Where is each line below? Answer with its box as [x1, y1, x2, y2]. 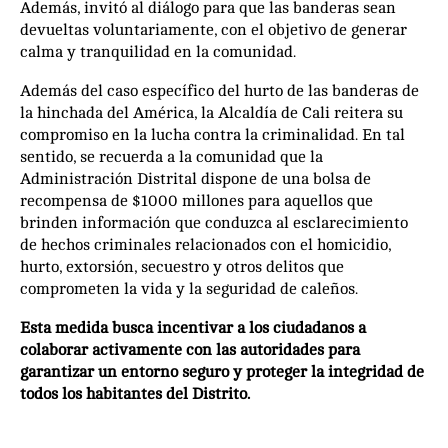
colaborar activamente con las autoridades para [20, 341, 360, 360]
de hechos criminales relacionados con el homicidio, [20, 236, 391, 255]
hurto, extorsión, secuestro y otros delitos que [20, 258, 344, 277]
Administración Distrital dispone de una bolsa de [20, 170, 371, 189]
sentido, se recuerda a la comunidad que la [20, 148, 323, 167]
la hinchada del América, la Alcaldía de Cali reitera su [20, 104, 403, 123]
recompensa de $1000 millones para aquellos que [20, 192, 373, 211]
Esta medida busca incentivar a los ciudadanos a [20, 319, 366, 338]
